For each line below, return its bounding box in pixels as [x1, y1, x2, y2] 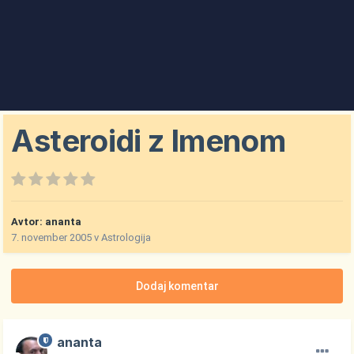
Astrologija [101, 232, 152, 244]
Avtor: [11, 216, 46, 228]
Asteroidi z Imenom [11, 122, 285, 160]
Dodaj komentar [135, 280, 219, 293]
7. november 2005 [11, 232, 92, 244]
